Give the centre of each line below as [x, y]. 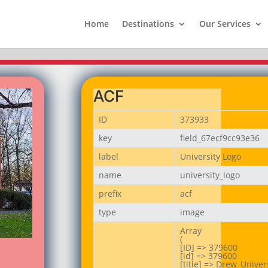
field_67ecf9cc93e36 [220, 138]
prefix [110, 194]
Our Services [225, 24]
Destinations [148, 24]
